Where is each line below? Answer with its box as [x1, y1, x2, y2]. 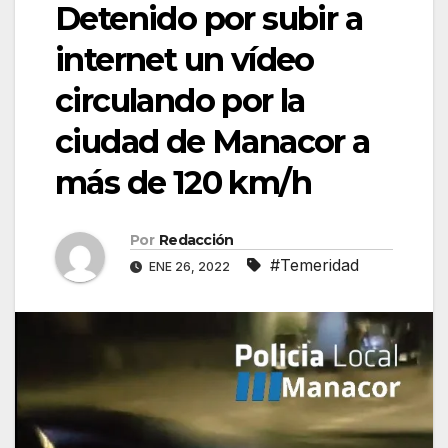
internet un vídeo [55, 40, 314, 80]
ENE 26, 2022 [146, 259, 233, 275]
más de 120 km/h [55, 163, 311, 203]
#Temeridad [270, 255, 359, 276]
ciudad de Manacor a [55, 122, 370, 162]
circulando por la [55, 81, 305, 121]
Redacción [158, 231, 234, 250]
